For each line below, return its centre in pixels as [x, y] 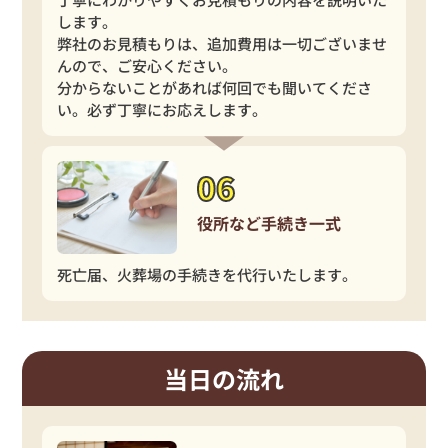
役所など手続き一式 [269, 222]
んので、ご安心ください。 [147, 65]
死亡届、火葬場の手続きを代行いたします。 [207, 274]
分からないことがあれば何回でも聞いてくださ [215, 87]
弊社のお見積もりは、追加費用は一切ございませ [222, 43]
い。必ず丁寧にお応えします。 [162, 109]
